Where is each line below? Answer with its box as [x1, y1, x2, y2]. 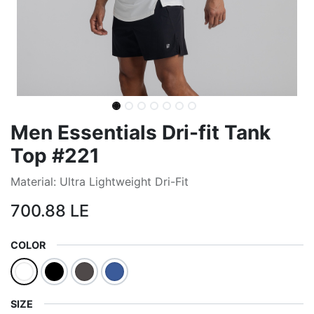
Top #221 [11, 144, 100, 168]
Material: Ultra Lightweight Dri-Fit [11, 175, 189, 189]
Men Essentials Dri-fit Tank [11, 121, 271, 144]
